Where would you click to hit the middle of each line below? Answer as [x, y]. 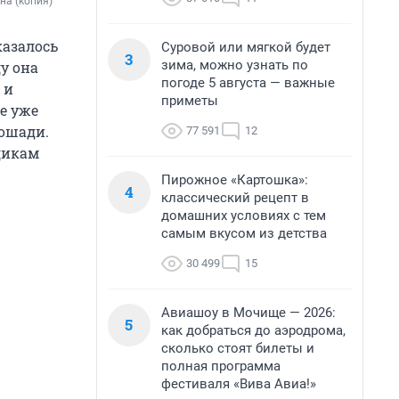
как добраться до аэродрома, [253, 330]
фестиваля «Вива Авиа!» [239, 384]
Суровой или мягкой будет [246, 47]
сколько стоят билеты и [238, 348]
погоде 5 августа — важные [248, 83]
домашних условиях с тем [244, 216]
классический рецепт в [235, 198]
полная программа [221, 366]
